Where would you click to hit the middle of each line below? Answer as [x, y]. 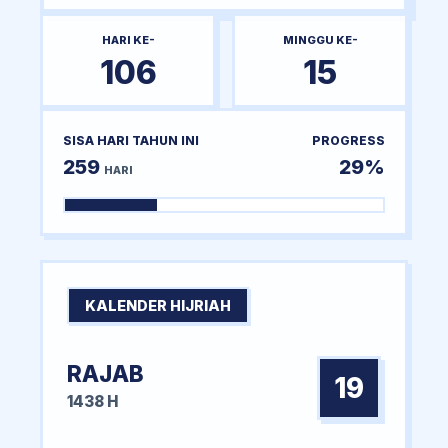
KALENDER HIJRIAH [158, 305]
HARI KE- [128, 39]
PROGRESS [348, 140]
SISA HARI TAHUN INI [131, 140]
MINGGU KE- [320, 39]
